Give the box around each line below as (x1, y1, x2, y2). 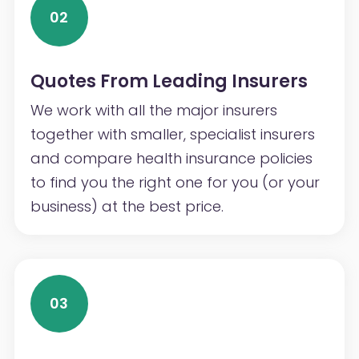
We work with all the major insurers (30, 99, 277, 120)
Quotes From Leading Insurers (30, 68, 308, 94)
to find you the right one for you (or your (30, 171, 320, 192)
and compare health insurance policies (30, 147, 313, 168)
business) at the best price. (30, 196, 224, 216)
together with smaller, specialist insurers (30, 123, 315, 144)
